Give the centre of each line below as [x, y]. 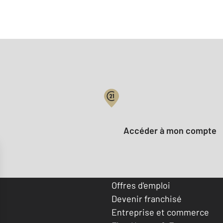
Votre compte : [141, 109]
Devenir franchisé [147, 198]
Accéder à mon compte [173, 131]
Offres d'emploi [141, 185]
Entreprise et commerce [160, 212]
